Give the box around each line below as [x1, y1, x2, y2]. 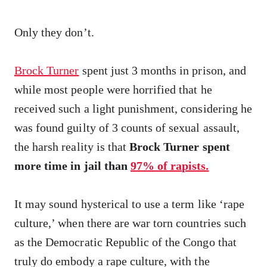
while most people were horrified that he [14, 83, 212, 96]
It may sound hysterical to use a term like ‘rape [14, 197, 244, 210]
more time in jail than [14, 159, 131, 172]
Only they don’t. [14, 26, 94, 39]
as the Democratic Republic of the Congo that [14, 235, 237, 249]
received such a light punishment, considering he [14, 102, 252, 115]
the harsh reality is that [14, 140, 130, 153]
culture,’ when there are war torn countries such [14, 216, 246, 229]
